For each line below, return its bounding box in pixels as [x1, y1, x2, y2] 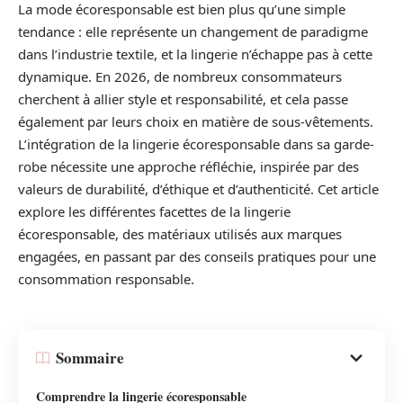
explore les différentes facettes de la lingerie [18, 202, 291, 221]
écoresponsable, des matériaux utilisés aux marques [18, 225, 342, 244]
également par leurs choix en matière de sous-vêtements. [18, 112, 373, 131]
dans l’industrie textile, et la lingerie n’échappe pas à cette [18, 45, 372, 64]
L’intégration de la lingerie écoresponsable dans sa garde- [18, 135, 374, 154]
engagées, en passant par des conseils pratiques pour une [18, 247, 376, 266]
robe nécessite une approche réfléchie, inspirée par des [18, 157, 359, 176]
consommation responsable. [18, 270, 194, 289]
